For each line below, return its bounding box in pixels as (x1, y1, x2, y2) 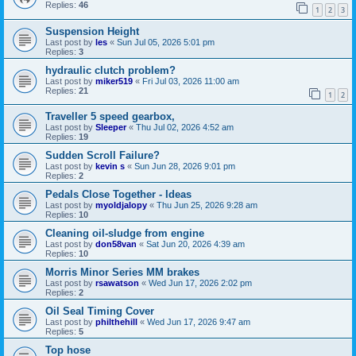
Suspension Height (45, 25, 139, 37)
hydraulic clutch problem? (45, 64, 176, 76)
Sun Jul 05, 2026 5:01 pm (117, 37, 215, 47)
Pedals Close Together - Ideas (45, 188, 192, 201)
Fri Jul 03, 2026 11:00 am (142, 75, 239, 86)
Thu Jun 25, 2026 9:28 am (157, 200, 257, 211)
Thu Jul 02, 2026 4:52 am (136, 122, 234, 133)
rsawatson (95, 278, 139, 288)
